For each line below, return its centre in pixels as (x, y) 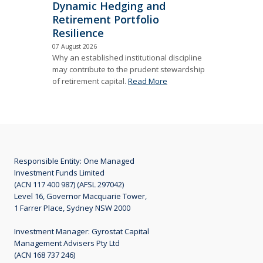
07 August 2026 (75, 46)
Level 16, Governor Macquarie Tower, (80, 196)
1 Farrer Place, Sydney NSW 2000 (72, 208)
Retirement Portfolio (106, 19)
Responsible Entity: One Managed (74, 161)
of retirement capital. (90, 81)
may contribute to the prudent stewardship (129, 69)
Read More (148, 81)
